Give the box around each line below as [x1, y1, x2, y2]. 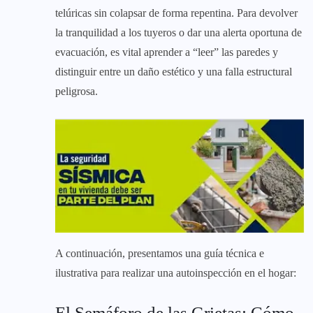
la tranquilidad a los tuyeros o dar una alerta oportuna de [55, 26, 302, 38]
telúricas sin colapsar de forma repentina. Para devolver [55, 6, 298, 19]
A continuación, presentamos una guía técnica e [55, 247, 264, 259]
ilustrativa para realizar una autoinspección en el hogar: [55, 266, 296, 279]
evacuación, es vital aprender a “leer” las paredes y [55, 45, 278, 58]
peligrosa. [55, 85, 98, 97]
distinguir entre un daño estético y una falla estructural [55, 65, 292, 78]
